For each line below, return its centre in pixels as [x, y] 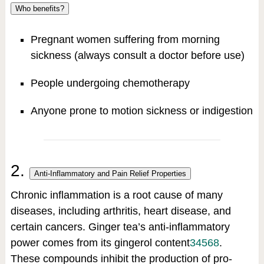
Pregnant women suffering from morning [125, 40]
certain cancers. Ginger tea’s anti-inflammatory [120, 227]
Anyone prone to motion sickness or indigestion [141, 111]
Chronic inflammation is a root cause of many [116, 195]
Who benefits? [39, 9]
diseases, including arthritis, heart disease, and [121, 211]
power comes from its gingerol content [100, 243]
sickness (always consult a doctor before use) [137, 56]
